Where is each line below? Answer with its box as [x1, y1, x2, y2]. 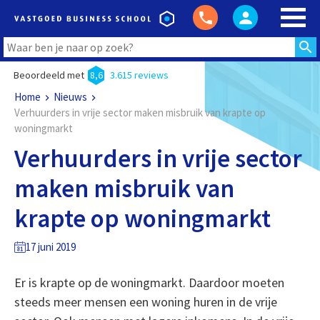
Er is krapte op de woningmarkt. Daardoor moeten [14, 274, 284, 291]
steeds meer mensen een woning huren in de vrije [14, 294, 277, 310]
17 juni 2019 [25, 240, 76, 254]
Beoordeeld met [13, 69, 84, 81]
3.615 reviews [109, 69, 169, 81]
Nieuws [53, 90, 87, 104]
